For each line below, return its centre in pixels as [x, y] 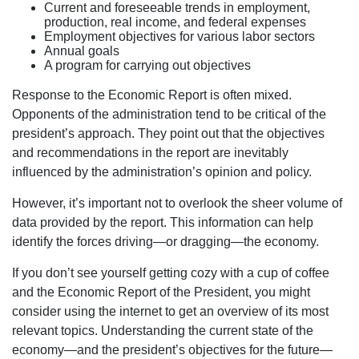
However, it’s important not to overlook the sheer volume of [177, 203]
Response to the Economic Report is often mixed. [152, 95]
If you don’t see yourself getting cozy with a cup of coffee [171, 272]
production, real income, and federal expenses [175, 22]
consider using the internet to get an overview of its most [170, 311]
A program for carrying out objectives [147, 65]
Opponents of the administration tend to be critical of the [169, 114]
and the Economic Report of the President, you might [161, 292]
